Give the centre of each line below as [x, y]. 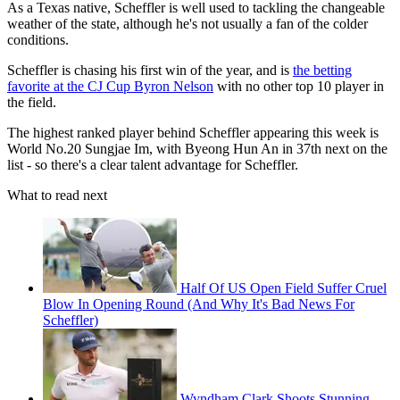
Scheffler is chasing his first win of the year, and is [150, 71]
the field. [32, 103]
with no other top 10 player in [299, 87]
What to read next [57, 196]
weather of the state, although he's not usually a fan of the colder [187, 24]
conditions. [38, 40]
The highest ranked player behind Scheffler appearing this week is [193, 133]
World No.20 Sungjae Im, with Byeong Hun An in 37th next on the [197, 149]
